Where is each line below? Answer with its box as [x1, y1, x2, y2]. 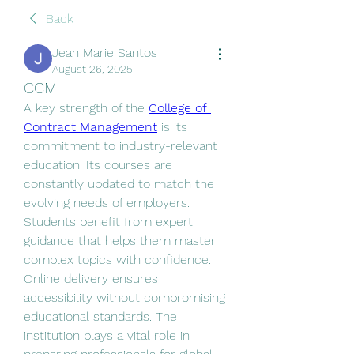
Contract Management [24, 119, 157, 134]
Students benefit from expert [24, 214, 193, 229]
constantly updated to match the [24, 176, 214, 191]
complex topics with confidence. [24, 252, 211, 267]
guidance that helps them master [24, 233, 216, 248]
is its [157, 119, 187, 134]
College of [149, 100, 207, 115]
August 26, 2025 [52, 62, 133, 75]
